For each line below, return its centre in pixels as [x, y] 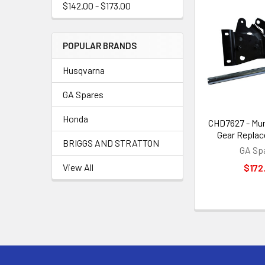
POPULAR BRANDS [100, 46]
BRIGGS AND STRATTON [111, 143]
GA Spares [83, 94]
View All [78, 167]
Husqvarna [84, 70]
